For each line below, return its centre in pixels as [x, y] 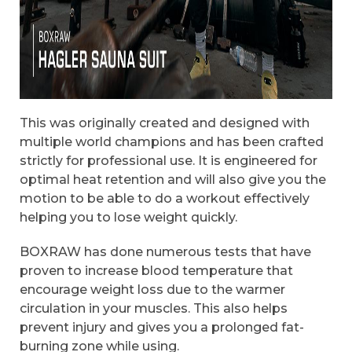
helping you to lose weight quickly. [130, 218]
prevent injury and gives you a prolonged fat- [162, 327]
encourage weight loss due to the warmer [152, 289]
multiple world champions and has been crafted [172, 142]
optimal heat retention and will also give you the [173, 180]
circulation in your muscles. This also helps [154, 308]
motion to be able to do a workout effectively [165, 199]
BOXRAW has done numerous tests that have [165, 251]
